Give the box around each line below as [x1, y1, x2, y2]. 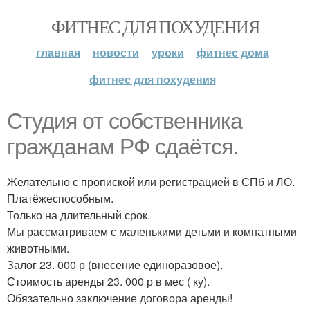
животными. [7, 240, 69, 256]
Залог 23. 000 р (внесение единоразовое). [7, 257, 223, 273]
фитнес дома [196, 44, 269, 60]
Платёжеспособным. [7, 190, 113, 206]
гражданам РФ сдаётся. [7, 134, 238, 159]
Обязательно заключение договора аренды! [7, 290, 232, 306]
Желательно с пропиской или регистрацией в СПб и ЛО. [7, 174, 295, 190]
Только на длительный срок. [7, 207, 150, 223]
